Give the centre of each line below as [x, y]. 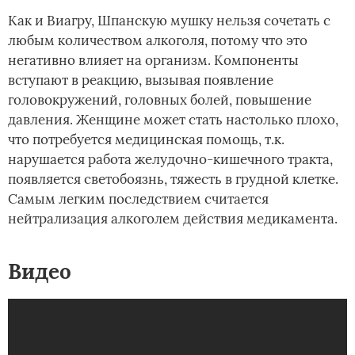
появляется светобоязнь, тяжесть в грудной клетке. [173, 179]
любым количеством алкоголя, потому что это [158, 40]
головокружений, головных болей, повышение [160, 99]
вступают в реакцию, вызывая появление [141, 80]
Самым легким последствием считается [138, 198]
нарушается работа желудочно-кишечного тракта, [170, 159]
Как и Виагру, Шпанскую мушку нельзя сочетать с [169, 20]
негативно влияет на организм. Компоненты [153, 60]
